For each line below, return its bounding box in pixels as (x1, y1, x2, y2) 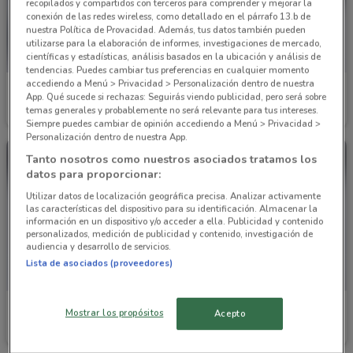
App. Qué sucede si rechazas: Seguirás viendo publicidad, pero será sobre (26, 90, 327, 103)
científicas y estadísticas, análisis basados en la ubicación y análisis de (26, 50, 321, 63)
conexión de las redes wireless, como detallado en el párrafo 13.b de (26, 9, 311, 23)
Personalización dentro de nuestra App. (26, 130, 188, 143)
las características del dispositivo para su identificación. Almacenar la (26, 202, 318, 215)
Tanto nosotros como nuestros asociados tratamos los (26, 151, 318, 167)
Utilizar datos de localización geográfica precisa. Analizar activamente (26, 189, 321, 203)
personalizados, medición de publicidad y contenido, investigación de (26, 227, 314, 240)
